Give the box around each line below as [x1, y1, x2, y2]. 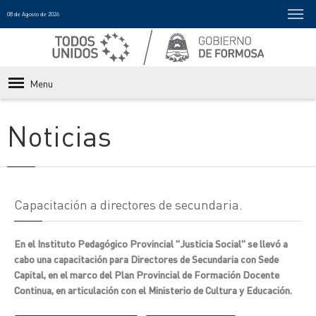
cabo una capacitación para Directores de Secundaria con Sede [14, 253, 279, 265]
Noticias [7, 117, 111, 153]
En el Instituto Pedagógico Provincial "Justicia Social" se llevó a [14, 237, 288, 250]
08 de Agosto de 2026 [7, 11, 59, 18]
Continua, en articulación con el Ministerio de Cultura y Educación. [14, 284, 292, 296]
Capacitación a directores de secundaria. [14, 196, 243, 212]
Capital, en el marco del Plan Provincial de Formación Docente [14, 268, 279, 281]
